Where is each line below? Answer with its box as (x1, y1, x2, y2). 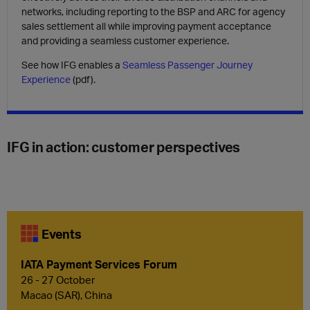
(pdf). (71, 73, 95, 85)
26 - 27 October (21, 273, 95, 286)
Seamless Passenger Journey (122, 59, 253, 71)
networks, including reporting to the (21, 6, 177, 17)
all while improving (94, 20, 177, 32)
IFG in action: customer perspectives (7, 138, 240, 156)
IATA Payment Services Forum (21, 257, 177, 271)
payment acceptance (177, 20, 271, 32)
